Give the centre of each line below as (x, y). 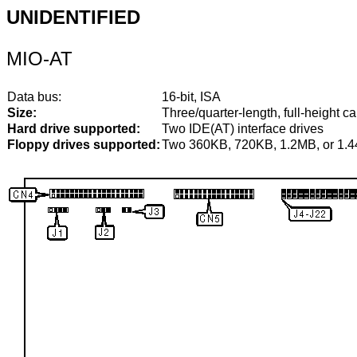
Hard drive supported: (74, 129)
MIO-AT (39, 59)
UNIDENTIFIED (73, 17)
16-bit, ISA (191, 97)
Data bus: (34, 97)
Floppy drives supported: (84, 145)
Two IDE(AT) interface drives (243, 129)
